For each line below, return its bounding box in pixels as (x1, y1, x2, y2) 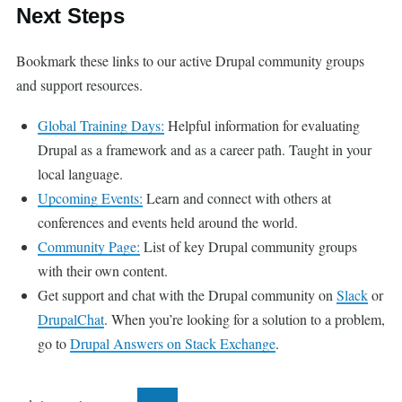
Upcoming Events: (38, 188, 143, 207)
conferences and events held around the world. (38, 212, 298, 232)
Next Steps (16, 3, 125, 28)
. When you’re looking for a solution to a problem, (104, 309, 385, 328)
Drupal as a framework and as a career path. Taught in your (38, 139, 371, 159)
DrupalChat (38, 309, 104, 328)
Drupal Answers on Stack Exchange (70, 333, 275, 353)
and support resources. (16, 74, 143, 94)
